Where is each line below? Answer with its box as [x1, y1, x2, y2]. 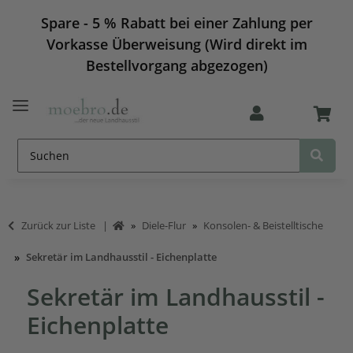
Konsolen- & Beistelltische [203, 217, 323, 232]
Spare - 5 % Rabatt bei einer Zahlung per [40, 13, 313, 32]
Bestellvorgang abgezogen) [85, 56, 268, 75]
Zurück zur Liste [21, 217, 98, 232]
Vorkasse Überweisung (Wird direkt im [46, 35, 307, 54]
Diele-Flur [142, 217, 186, 232]
